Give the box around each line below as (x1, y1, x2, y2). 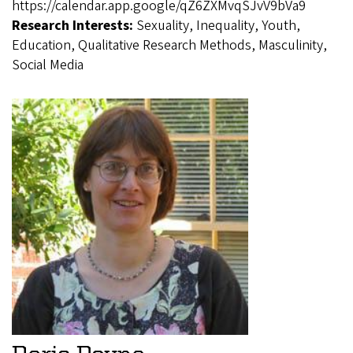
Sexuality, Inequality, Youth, (136, 15, 300, 35)
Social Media (12, 54, 84, 75)
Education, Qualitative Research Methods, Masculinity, (12, 35, 327, 55)
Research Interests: (12, 15, 136, 35)
